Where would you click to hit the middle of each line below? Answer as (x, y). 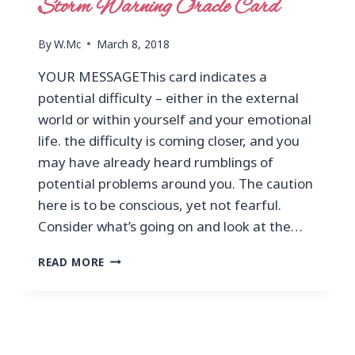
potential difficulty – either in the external (168, 97)
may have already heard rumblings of (156, 162)
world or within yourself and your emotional (175, 119)
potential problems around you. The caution (176, 183)
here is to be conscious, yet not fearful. (160, 204)
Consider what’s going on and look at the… (170, 226)
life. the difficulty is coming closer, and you (169, 140)
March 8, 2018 (134, 44)
